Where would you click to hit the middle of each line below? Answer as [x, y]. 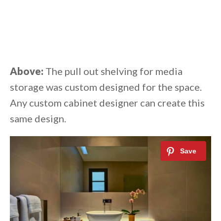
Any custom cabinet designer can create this [107, 103]
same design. [38, 119]
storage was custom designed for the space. [106, 87]
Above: [27, 71]
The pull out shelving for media [113, 71]
